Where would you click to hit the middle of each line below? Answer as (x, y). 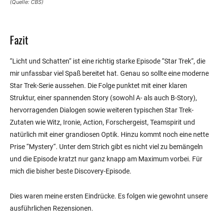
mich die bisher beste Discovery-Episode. (71, 171)
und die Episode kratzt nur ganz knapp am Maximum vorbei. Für (106, 159)
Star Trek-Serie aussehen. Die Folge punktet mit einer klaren (99, 85)
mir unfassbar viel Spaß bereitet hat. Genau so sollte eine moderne (109, 73)
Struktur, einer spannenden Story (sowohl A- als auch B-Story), (103, 98)
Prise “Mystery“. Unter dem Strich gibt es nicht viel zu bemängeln (106, 146)
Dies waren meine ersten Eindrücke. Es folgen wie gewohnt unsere (109, 196)
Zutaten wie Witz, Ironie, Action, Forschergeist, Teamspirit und (102, 122)
